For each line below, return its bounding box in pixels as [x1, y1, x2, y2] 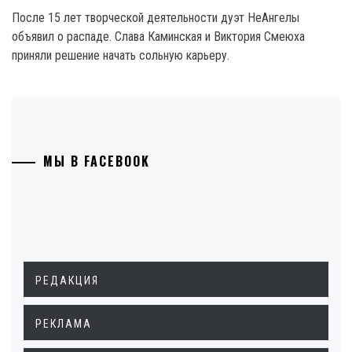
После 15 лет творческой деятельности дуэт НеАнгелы [12, 10, 299, 25]
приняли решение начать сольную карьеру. [12, 48, 229, 63]
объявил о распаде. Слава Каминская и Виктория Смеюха [12, 29, 305, 44]
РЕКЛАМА [35, 317, 92, 330]
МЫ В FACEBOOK [43, 152, 150, 170]
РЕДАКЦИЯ [35, 274, 99, 287]
